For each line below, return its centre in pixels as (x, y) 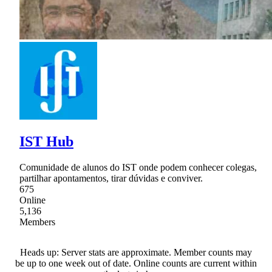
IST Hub (46, 142)
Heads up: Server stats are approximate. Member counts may (136, 253)
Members (37, 222)
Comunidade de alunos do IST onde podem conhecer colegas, (138, 168)
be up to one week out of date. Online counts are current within (136, 263)
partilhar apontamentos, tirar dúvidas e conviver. (111, 178)
